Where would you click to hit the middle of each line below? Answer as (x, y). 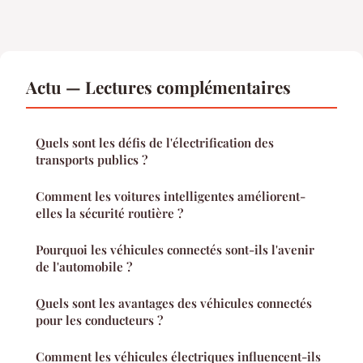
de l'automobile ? (84, 267)
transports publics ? (92, 160)
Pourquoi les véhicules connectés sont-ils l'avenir (175, 250)
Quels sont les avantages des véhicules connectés (174, 303)
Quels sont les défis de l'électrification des (155, 143)
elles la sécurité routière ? (109, 214)
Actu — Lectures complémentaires (158, 87)
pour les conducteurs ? (99, 320)
